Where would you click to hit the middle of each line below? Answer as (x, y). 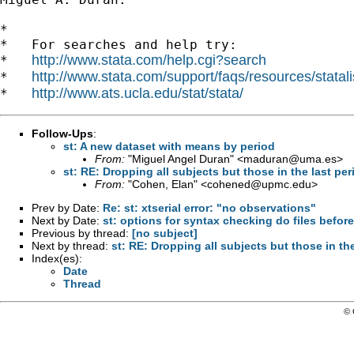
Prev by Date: (67, 207)
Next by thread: (72, 245)
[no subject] (165, 233)
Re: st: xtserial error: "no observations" (209, 207)
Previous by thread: (82, 233)
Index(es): (57, 258)
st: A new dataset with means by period (169, 146)
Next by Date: (67, 220)
